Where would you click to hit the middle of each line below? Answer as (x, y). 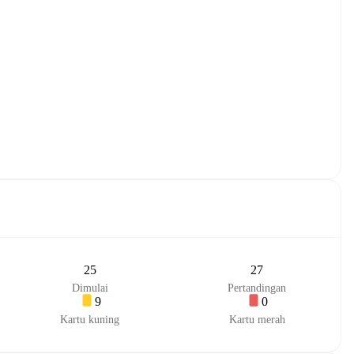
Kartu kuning (90, 320)
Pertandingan (257, 288)
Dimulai (90, 288)
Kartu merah (257, 320)
